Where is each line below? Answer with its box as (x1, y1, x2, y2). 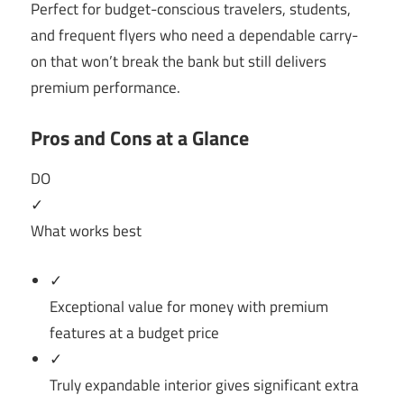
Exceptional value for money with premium (50, 294, 329, 318)
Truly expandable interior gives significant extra (50, 372, 360, 397)
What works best (31, 219, 142, 243)
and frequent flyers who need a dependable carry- (31, 23, 358, 48)
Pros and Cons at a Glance (31, 122, 249, 153)
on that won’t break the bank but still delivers (31, 50, 326, 74)
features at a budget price (50, 320, 220, 344)
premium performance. (31, 76, 180, 100)
